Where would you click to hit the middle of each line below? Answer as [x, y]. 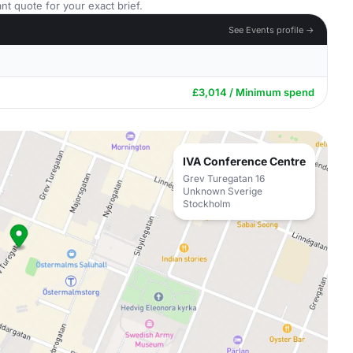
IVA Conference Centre [244, 161]
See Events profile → [271, 30]
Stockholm [207, 204]
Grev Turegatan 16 [224, 178]
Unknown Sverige [223, 191]
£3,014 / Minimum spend [253, 92]
